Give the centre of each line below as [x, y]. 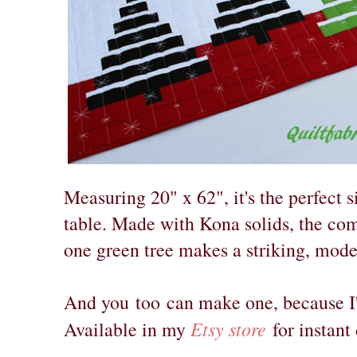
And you [100, 302]
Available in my [127, 330]
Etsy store [228, 329]
